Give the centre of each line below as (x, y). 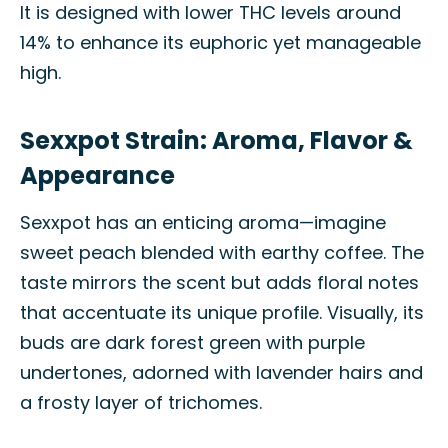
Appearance (97, 175)
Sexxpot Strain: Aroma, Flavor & (216, 140)
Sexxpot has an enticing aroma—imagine (203, 222)
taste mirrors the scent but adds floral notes (219, 282)
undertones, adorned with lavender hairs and (221, 372)
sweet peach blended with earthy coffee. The (222, 252)
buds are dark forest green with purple (192, 342)
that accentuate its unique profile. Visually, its (222, 312)
